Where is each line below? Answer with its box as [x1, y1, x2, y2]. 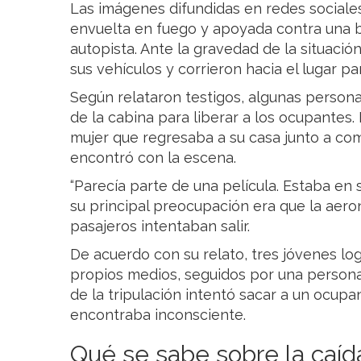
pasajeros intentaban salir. [70, 218, 250, 235]
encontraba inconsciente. [70, 306, 246, 324]
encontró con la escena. [70, 149, 236, 167]
